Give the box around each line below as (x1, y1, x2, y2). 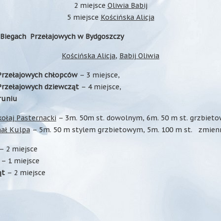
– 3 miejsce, (77, 71, 120, 79)
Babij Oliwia (119, 51, 159, 60)
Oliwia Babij (107, 1, 147, 10)
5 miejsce (67, 13, 101, 22)
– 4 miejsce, (79, 82, 121, 91)
